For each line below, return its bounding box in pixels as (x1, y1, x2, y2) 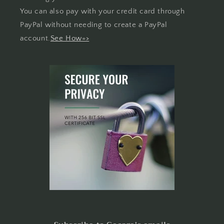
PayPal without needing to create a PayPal (20, 20, 167, 29)
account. (20, 34, 50, 43)
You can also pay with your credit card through (20, 7, 185, 16)
